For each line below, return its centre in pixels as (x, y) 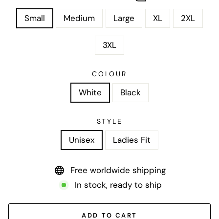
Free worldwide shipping (118, 170)
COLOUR (109, 74)
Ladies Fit (131, 140)
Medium (79, 18)
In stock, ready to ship (118, 185)
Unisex (81, 140)
